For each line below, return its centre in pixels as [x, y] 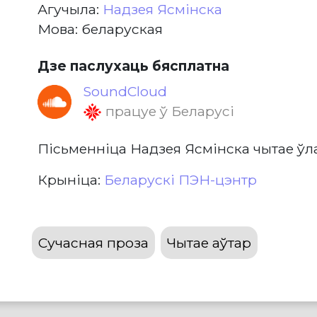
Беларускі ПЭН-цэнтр [180, 180]
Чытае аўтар [209, 243]
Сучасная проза [93, 243]
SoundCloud [125, 91]
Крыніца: [70, 180]
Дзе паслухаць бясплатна [133, 66]
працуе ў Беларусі [168, 111]
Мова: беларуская [100, 29]
